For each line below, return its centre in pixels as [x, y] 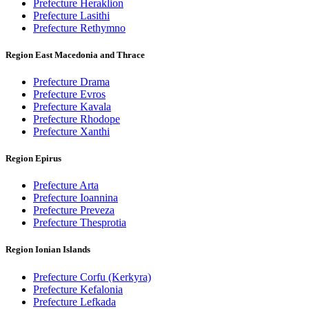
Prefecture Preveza [74, 210]
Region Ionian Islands [48, 250]
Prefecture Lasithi [71, 15]
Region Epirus [33, 159]
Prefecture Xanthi [71, 131]
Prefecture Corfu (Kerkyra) [92, 277]
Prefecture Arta [66, 186]
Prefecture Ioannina [76, 198]
